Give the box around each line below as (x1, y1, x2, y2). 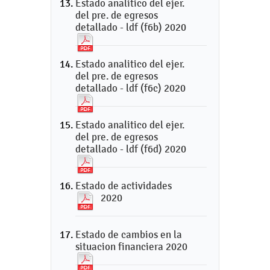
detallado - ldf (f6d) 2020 (75, 143, 186, 155)
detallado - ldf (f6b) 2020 (75, 21, 186, 33)
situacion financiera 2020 (75, 240, 187, 253)
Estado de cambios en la (75, 228, 182, 240)
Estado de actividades (75, 180, 172, 192)
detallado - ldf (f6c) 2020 (75, 82, 186, 94)
